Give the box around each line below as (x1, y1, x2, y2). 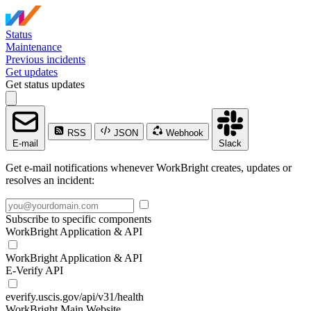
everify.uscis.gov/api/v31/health (6, 291, 144, 303)
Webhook (163, 128, 203, 138)
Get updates (6, 66, 58, 78)
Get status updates (6, 78, 85, 90)
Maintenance (6, 41, 62, 53)
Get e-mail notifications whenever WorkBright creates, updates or (6, 162, 292, 174)
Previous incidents (6, 53, 85, 65)
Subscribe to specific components (6, 213, 151, 225)
